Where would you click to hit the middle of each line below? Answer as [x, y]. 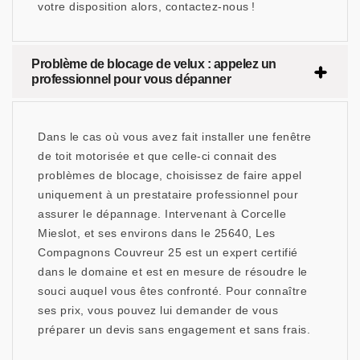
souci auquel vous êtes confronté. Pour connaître [172, 291]
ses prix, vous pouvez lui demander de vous [158, 311]
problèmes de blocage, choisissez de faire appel [170, 176]
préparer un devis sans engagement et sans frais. [174, 330]
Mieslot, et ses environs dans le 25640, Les [157, 233]
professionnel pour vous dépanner [131, 80]
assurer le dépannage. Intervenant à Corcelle [162, 214]
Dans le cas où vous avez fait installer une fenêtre [175, 137]
